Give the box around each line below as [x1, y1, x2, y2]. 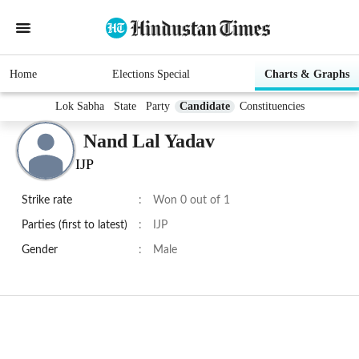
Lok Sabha [54, 100, 104, 113]
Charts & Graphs [264, 68, 349, 81]
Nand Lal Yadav [83, 130, 215, 151]
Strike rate [22, 195, 72, 207]
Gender [22, 244, 58, 256]
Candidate [179, 100, 230, 113]
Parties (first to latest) [22, 220, 127, 232]
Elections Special [111, 68, 190, 81]
